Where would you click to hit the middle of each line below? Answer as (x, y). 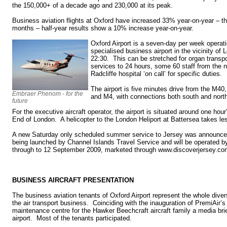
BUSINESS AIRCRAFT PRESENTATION (73, 180)
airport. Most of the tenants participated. (72, 218)
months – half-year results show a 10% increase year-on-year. (105, 28)
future (20, 101)
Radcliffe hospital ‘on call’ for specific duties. (157, 73)
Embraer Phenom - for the (48, 93)
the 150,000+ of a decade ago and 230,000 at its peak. (93, 5)
